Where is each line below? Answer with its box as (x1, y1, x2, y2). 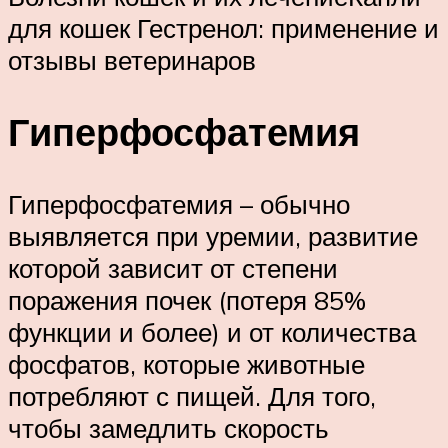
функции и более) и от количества (8, 316, 416, 349)
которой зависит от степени (8, 252, 338, 285)
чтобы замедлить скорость (8, 412, 329, 445)
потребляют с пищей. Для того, (8, 380, 376, 413)
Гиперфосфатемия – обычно (8, 188, 350, 221)
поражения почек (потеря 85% (8, 284, 366, 317)
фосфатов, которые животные (8, 348, 365, 381)
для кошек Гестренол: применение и (8, 11, 439, 44)
